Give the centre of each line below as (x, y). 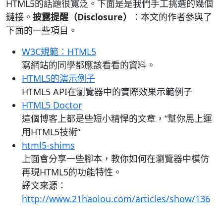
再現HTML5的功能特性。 (72, 172)
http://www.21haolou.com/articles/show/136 (116, 199)
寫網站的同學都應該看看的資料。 (89, 65)
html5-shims (48, 145)
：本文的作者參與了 (172, 17)
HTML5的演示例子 (58, 78)
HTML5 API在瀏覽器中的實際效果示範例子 (107, 92)
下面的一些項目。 (42, 30)
